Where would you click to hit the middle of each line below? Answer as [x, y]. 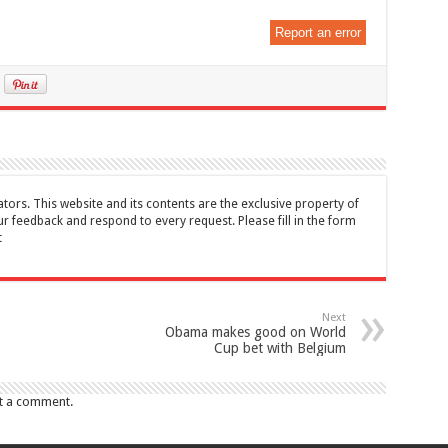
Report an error [317, 32]
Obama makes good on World [255, 331]
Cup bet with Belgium [279, 347]
